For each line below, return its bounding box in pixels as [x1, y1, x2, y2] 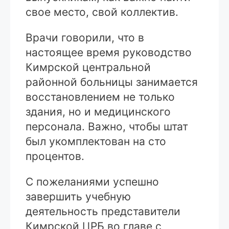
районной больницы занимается [26, 76, 198, 89]
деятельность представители [26, 205, 180, 218]
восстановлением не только [26, 90, 175, 104]
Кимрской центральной [26, 61, 151, 74]
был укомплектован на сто [26, 135, 166, 148]
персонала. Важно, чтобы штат [26, 120, 188, 133]
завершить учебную [26, 190, 131, 203]
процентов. [26, 150, 84, 163]
